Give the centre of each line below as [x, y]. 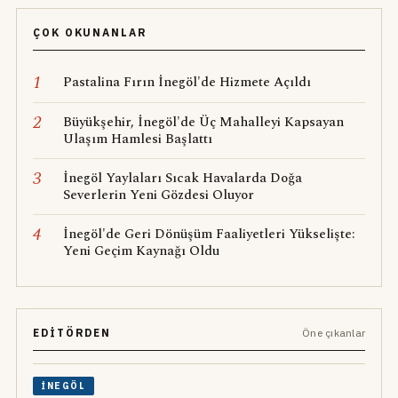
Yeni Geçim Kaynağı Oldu [141, 251]
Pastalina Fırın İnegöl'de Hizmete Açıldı [187, 82]
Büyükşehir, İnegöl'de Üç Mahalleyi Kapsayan [203, 122]
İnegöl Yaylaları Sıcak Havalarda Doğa [182, 178]
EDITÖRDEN [72, 332]
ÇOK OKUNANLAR [90, 32]
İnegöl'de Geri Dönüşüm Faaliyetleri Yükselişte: [209, 234]
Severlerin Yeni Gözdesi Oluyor [158, 195]
